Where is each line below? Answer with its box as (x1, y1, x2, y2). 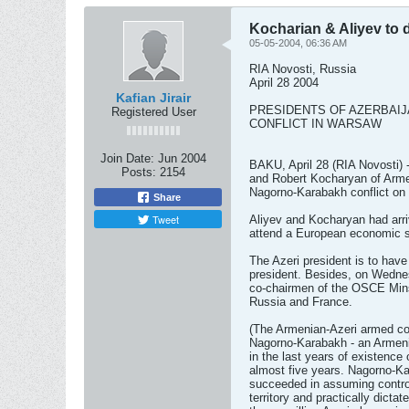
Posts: (121, 165, 156, 179)
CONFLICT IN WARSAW (249, 117, 382, 131)
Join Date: (100, 152, 154, 165)
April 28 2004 (249, 76, 319, 89)
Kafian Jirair (116, 90, 191, 105)
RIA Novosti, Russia (249, 62, 356, 76)
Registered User (110, 105, 196, 119)
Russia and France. (249, 295, 352, 309)
